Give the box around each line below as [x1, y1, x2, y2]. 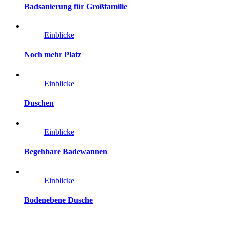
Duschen [24, 98, 54, 107]
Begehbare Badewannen [24, 147, 107, 156]
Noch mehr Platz [24, 50, 81, 59]
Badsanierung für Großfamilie [24, 2, 127, 11]
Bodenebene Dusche [24, 195, 93, 204]
